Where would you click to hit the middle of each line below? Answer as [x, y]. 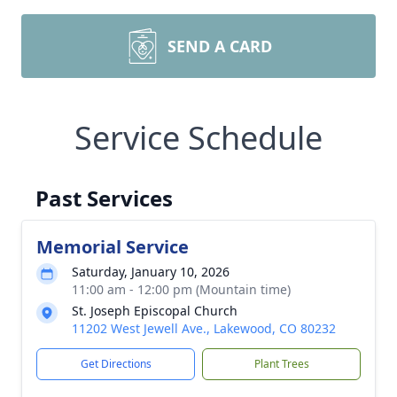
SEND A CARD [220, 46]
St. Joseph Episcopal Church [155, 311]
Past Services [104, 198]
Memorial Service [113, 247]
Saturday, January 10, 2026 [151, 272]
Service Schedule [198, 138]
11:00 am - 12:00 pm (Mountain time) [181, 289]
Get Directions [116, 364]
